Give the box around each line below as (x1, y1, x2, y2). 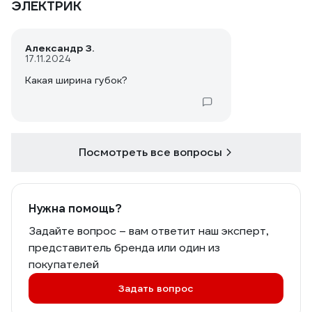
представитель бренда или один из (29, 240, 220, 255)
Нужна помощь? (29, 201, 122, 216)
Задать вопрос (118, 282, 194, 295)
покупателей (29, 257, 99, 272)
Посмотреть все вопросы (79, 145, 222, 159)
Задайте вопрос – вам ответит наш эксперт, (29, 224, 268, 238)
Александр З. (25, 42, 94, 54)
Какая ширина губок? (25, 74, 127, 86)
